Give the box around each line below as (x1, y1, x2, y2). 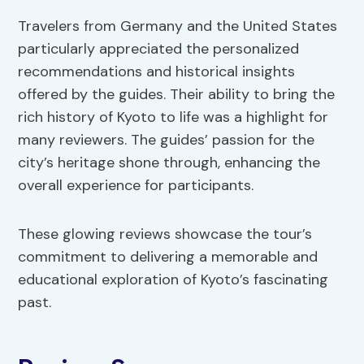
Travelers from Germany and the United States (18, 16, 338, 37)
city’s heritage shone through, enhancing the (18, 153, 321, 173)
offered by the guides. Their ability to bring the (18, 84, 336, 105)
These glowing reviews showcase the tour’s (18, 224, 313, 245)
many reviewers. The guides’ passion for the (18, 130, 315, 150)
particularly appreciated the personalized (18, 39, 300, 59)
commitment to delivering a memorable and (18, 247, 318, 267)
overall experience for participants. (18, 175, 254, 196)
